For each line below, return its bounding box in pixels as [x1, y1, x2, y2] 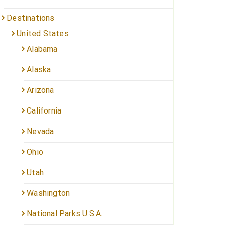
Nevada [27, 126, 54, 136]
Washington [27, 188, 70, 198]
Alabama [27, 44, 58, 54]
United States [17, 28, 69, 38]
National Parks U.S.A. [27, 208, 103, 218]
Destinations [7, 13, 55, 23]
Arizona [27, 85, 54, 95]
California [27, 105, 62, 116]
